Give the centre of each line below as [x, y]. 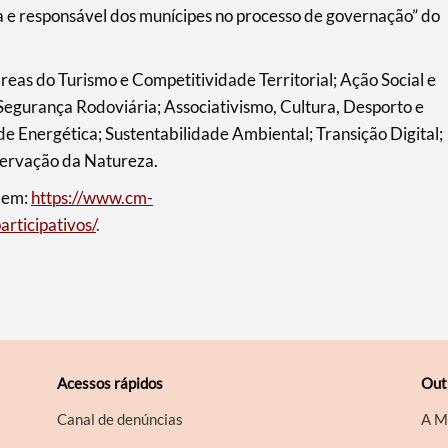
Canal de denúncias [120, 419]
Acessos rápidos [110, 383]
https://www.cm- [91, 198]
